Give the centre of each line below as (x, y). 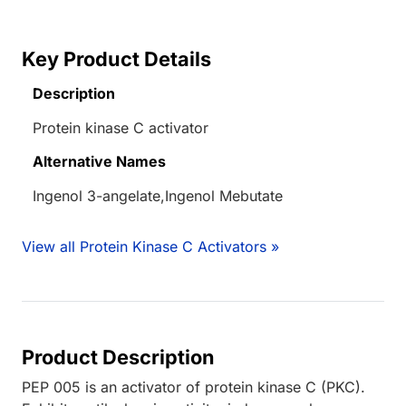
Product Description (118, 357)
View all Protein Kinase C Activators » (150, 246)
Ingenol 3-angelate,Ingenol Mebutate (158, 195)
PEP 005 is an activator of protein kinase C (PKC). (193, 387)
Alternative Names (99, 161)
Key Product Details (116, 58)
